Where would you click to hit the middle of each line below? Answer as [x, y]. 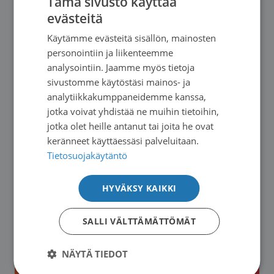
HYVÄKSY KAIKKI [139, 188]
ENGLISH [221, 61]
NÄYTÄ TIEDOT [95, 254]
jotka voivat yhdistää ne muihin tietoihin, [133, 111]
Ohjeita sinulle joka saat [197, 202]
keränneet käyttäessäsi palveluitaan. [123, 141]
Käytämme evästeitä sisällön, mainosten [132, 38]
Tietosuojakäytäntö [87, 155]
